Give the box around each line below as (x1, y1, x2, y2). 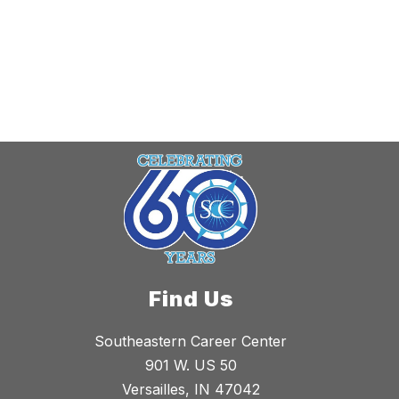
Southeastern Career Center (94, 331, 287, 350)
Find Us (148, 285, 233, 312)
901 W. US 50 (144, 355, 237, 374)
